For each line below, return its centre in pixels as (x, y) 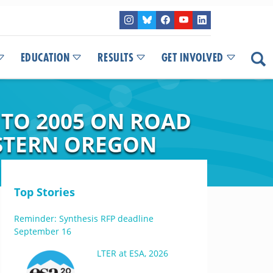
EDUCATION (45, 58)
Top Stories (44, 192)
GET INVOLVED (192, 58)
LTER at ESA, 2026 (132, 253)
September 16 (42, 231)
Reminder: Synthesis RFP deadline (83, 218)
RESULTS (115, 58)
